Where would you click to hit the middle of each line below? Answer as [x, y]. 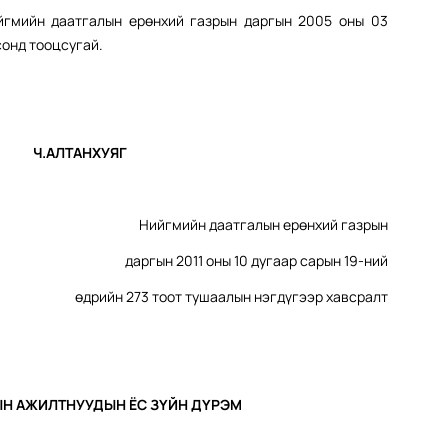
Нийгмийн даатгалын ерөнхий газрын [263, 225]
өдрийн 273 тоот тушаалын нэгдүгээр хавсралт [231, 297]
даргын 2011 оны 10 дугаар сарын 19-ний [256, 261]
